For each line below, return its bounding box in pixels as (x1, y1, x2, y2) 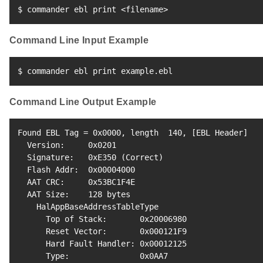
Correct (126, 152, 159, 162)
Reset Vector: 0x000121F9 (18, 226, 187, 236)
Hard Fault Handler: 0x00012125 (18, 238, 187, 248)
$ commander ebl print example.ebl (18, 66, 173, 76)
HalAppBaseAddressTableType (18, 201, 159, 211)
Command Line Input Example (9, 35, 149, 45)
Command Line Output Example (9, 96, 157, 107)
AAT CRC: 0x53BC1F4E (18, 177, 135, 187)
